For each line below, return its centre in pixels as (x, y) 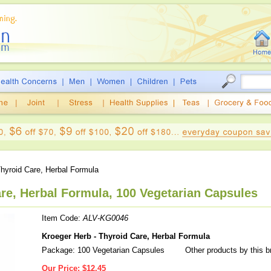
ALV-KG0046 (106, 218)
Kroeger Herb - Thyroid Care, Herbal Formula (126, 236)
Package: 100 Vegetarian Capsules (103, 250)
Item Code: (62, 218)
